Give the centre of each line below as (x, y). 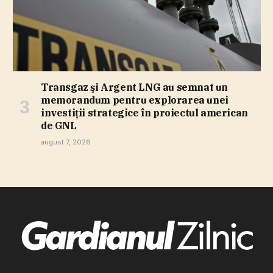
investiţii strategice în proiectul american (144, 113)
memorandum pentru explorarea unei (135, 100)
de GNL (59, 126)
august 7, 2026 (66, 142)
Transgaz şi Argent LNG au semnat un (135, 87)
